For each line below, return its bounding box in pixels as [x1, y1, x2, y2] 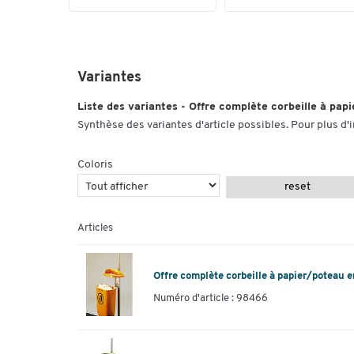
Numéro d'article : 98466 [153, 292, 268, 303]
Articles [77, 223, 113, 233]
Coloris [77, 159, 113, 171]
